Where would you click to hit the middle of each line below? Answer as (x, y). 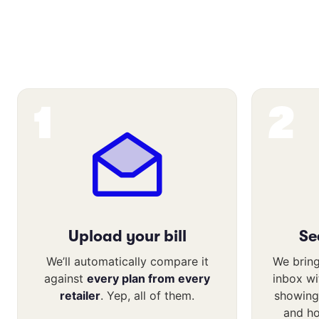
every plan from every (148, 278)
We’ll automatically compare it (127, 261)
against (66, 278)
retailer (80, 295)
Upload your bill (127, 236)
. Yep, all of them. (147, 295)
